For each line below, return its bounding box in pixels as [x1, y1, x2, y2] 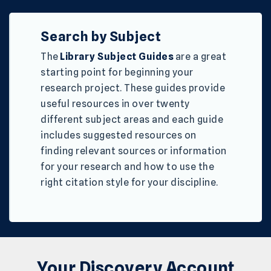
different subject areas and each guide [41, 114, 223, 126]
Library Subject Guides [60, 51, 174, 63]
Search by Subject [41, 28, 162, 44]
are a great [174, 51, 226, 63]
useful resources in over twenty [41, 98, 190, 110]
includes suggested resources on [41, 129, 197, 142]
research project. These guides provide [41, 82, 225, 94]
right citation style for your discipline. [41, 177, 220, 189]
